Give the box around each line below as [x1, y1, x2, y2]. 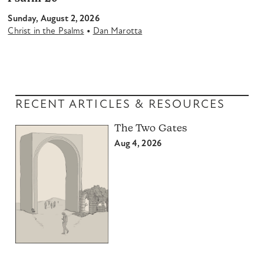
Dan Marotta [93, 27, 143, 37]
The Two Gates [114, 124, 187, 134]
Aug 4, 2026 [114, 139, 162, 148]
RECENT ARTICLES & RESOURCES [15, 98, 226, 111]
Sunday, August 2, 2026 [8, 14, 100, 24]
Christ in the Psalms [8, 27, 84, 37]
